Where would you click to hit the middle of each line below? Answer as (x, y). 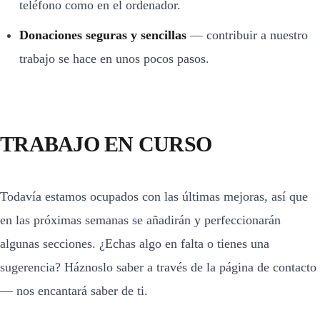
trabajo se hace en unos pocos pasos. (114, 58)
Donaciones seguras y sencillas (103, 35)
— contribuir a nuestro (247, 35)
